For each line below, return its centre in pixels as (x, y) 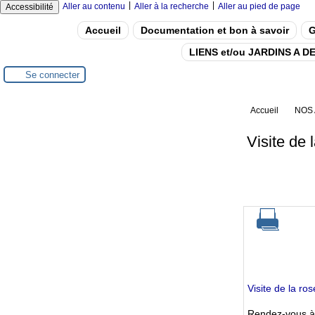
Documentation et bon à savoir (214, 30)
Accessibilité (30, 7)
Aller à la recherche (172, 6)
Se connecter (52, 75)
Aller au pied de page (259, 6)
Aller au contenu (94, 6)
